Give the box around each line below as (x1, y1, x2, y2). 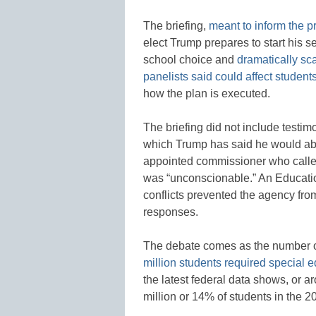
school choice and (143, 53, 237, 66)
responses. (143, 205, 198, 218)
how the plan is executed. (143, 87, 270, 99)
